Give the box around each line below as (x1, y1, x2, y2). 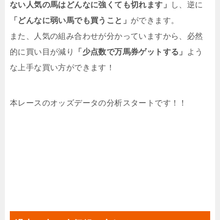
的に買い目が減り (10, 48, 75, 56)
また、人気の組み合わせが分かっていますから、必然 (10, 32, 203, 40)
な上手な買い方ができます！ (10, 63, 115, 72)
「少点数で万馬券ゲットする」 (74, 48, 187, 56)
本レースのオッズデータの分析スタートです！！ (10, 99, 187, 107)
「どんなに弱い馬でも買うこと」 (10, 16, 131, 25)
